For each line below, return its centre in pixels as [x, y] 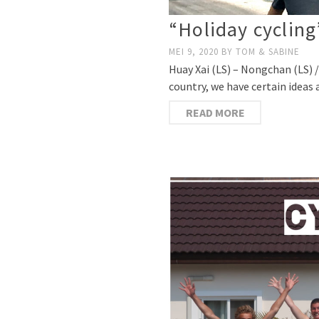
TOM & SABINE [268, 51]
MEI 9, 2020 [195, 51]
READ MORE [215, 112]
